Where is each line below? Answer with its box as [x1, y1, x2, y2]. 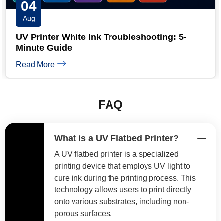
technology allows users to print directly [54, 185, 191, 194]
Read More [84, 60, 124, 69]
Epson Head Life [84, 42, 154, 53]
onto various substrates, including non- [54, 197, 189, 206]
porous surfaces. [54, 209, 112, 218]
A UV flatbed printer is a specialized [54, 149, 179, 158]
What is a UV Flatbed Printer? [54, 133, 179, 143]
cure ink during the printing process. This [54, 173, 196, 182]
